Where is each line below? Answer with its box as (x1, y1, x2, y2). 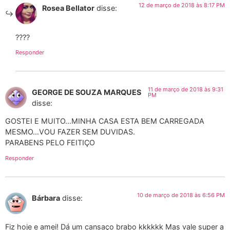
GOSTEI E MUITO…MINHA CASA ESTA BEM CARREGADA (5, 117, 204, 126)
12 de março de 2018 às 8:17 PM (139, 2, 225, 9)
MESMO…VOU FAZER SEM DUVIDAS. (5, 127, 135, 137)
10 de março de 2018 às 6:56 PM (137, 191, 225, 199)
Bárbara (32, 193, 60, 202)
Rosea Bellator (42, 4, 94, 13)
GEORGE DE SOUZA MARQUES (32, 87, 141, 97)
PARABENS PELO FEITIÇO (5, 138, 95, 147)
